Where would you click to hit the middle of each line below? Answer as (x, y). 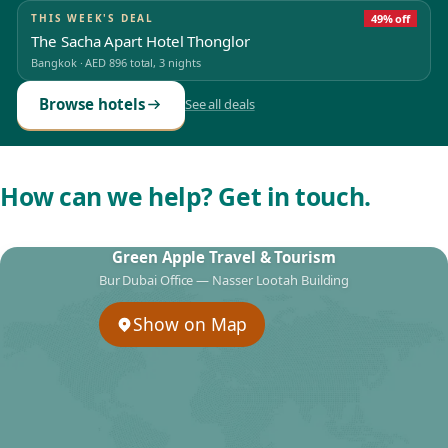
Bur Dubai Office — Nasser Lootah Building (224, 280)
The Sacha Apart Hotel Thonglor (140, 41)
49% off (390, 18)
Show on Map (190, 324)
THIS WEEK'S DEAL (93, 17)
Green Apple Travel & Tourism (224, 257)
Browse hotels (92, 104)
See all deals (219, 104)
